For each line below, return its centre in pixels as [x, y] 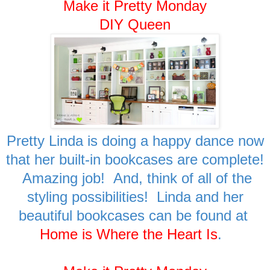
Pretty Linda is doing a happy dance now [135, 140]
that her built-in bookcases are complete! [135, 159]
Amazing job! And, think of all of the [135, 178]
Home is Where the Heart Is [129, 234]
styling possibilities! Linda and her [135, 196]
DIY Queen [135, 24]
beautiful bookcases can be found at [135, 215]
